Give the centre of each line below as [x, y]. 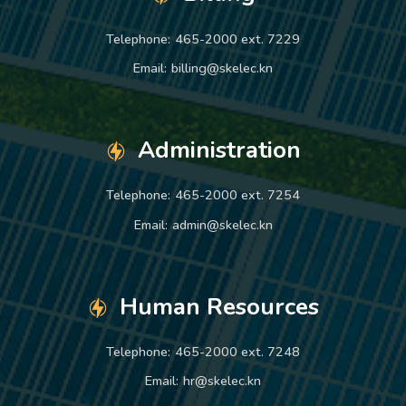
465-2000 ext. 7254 [237, 195]
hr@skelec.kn [222, 381]
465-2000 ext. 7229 [237, 39]
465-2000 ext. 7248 [237, 351]
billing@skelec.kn [222, 68]
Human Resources [219, 306]
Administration [219, 150]
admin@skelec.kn [222, 224]
